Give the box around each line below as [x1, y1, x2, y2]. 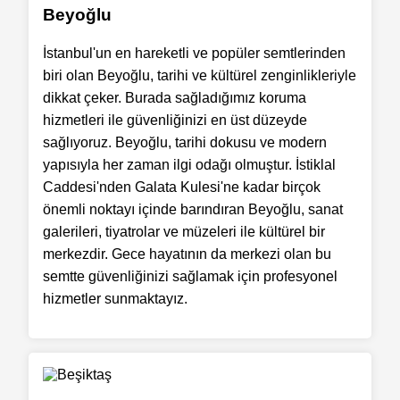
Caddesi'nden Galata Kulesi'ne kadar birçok [43, 179, 321, 195]
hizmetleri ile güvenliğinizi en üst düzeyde [43, 112, 307, 128]
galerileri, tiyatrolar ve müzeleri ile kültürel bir [43, 223, 325, 239]
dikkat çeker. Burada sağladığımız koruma [43, 89, 306, 105]
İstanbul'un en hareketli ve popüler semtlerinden [43, 45, 346, 61]
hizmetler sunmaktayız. [43, 290, 187, 306]
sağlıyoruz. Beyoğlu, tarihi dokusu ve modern [43, 134, 327, 150]
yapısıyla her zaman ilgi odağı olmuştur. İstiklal [43, 156, 336, 172]
